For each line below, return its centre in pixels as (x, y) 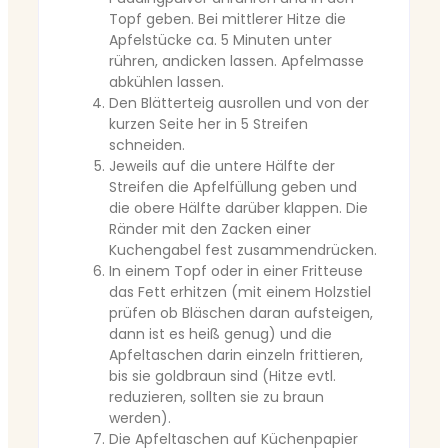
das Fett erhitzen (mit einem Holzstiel (240, 292)
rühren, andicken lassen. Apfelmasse (236, 61)
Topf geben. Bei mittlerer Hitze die (227, 19)
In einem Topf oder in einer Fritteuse (236, 271)
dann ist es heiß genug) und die (220, 334)
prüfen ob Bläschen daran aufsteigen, (241, 313)
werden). (140, 418)
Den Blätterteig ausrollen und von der (239, 103)
